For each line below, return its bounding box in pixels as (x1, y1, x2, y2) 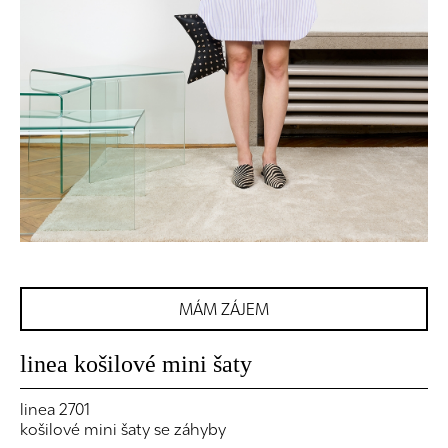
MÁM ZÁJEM (179, 299, 269, 320)
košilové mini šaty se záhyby (20, 419, 226, 440)
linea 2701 (20, 399, 90, 420)
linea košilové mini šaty (20, 351, 252, 378)
